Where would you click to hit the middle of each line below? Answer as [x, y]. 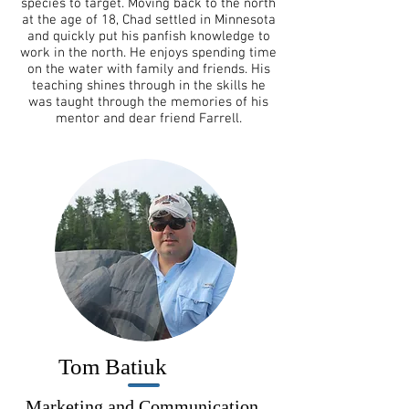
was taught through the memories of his [148, 102]
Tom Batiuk [113, 367]
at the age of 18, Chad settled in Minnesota [148, 20]
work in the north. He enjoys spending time [148, 53]
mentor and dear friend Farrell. [148, 119]
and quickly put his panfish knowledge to [148, 37]
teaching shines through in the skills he [148, 86]
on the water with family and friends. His [148, 69]
